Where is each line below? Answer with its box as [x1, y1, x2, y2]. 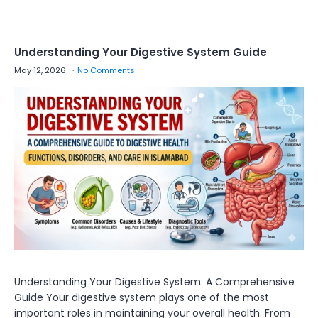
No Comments [77, 65, 136, 77]
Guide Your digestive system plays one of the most [14, 290, 269, 305]
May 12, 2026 [14, 65, 68, 77]
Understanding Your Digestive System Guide [14, 44, 267, 60]
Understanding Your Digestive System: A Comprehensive [14, 274, 295, 289]
